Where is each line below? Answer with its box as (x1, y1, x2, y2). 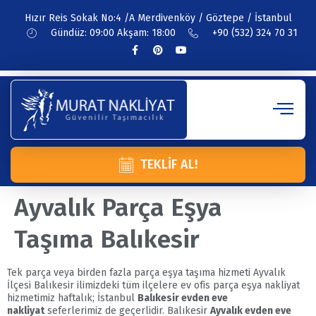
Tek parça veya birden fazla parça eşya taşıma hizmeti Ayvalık (7, 266, 286, 279)
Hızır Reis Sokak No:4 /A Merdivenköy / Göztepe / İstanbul (24, 12, 292, 24)
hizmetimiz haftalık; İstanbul (7, 291, 138, 304)
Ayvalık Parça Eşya (14, 192, 222, 222)
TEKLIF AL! (140, 156, 198, 172)
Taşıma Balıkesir (14, 224, 200, 254)
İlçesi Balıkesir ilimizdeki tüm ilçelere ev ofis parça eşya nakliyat (7, 279, 300, 291)
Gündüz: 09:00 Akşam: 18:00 (51, 27, 176, 39)
